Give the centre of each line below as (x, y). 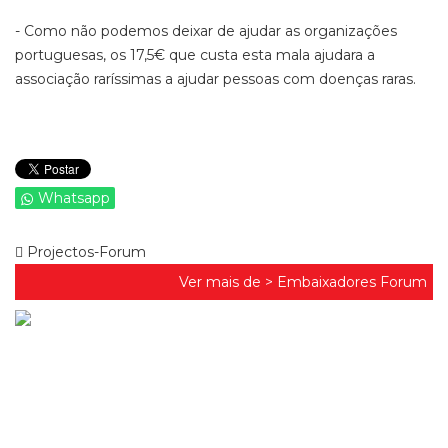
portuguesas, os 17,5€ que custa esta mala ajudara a (195, 55)
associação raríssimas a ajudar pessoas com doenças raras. (215, 79)
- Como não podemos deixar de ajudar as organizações (206, 31)
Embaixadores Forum (352, 282)
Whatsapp (74, 198)
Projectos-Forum (84, 252)
